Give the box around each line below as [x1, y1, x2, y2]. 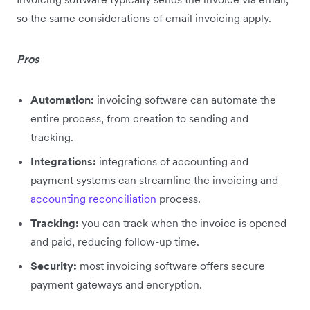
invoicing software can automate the [94, 93, 276, 107]
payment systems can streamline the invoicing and [30, 173, 278, 188]
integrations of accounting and [96, 154, 248, 169]
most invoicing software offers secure [77, 259, 265, 273]
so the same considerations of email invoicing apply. [17, 11, 271, 26]
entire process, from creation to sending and [30, 111, 248, 126]
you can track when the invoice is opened [79, 216, 286, 230]
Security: [30, 259, 77, 273]
